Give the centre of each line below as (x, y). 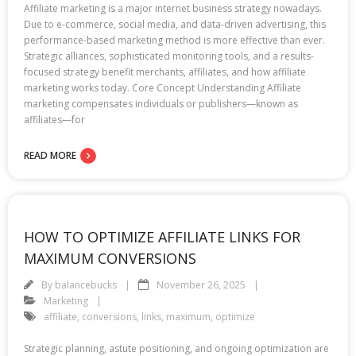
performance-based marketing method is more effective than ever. (174, 40)
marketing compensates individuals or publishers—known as (161, 103)
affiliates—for (54, 119)
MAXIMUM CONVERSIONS (110, 258)
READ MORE (50, 155)
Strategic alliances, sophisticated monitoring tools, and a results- (169, 56)
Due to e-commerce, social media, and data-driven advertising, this (175, 24)
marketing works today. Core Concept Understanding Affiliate (163, 87)
